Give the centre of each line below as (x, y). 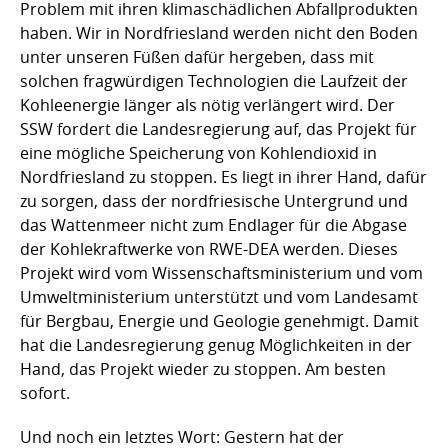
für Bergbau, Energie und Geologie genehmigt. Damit (219, 320)
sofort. (45, 392)
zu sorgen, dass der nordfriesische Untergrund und (214, 200)
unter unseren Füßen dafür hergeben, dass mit (197, 56)
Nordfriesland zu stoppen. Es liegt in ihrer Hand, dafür (223, 176)
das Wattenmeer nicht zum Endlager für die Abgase (213, 224)
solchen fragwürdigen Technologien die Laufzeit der (214, 80)
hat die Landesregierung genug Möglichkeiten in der (216, 344)
